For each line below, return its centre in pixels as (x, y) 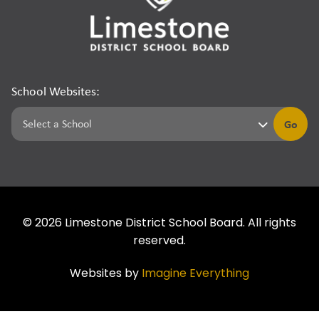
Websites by (106, 274)
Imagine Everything (195, 274)
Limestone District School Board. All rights (179, 224)
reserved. (159, 242)
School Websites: (56, 91)
